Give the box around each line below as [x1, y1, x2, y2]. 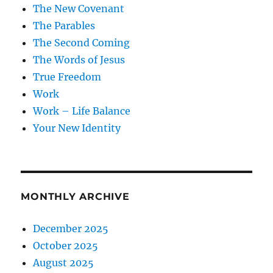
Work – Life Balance [33, 105, 131, 118]
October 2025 [33, 239, 99, 252]
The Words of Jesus [33, 54, 126, 66]
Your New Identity [33, 122, 121, 135]
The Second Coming [33, 37, 130, 49]
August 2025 [33, 257, 94, 269]
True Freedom [33, 71, 102, 83]
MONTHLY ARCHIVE [21, 191, 130, 203]
